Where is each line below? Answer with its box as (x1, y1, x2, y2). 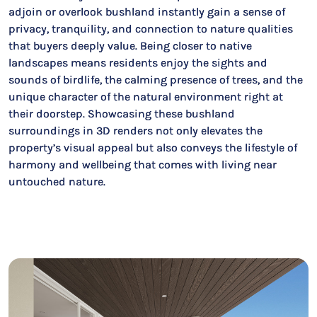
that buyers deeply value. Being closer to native (8, 39, 252, 52)
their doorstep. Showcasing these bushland (8, 107, 235, 120)
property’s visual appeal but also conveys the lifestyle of (8, 141, 297, 154)
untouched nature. (8, 175, 105, 188)
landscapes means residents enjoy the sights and (8, 56, 267, 69)
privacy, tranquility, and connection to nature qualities (8, 22, 293, 35)
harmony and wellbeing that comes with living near (8, 158, 277, 171)
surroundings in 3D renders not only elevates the (8, 124, 263, 137)
